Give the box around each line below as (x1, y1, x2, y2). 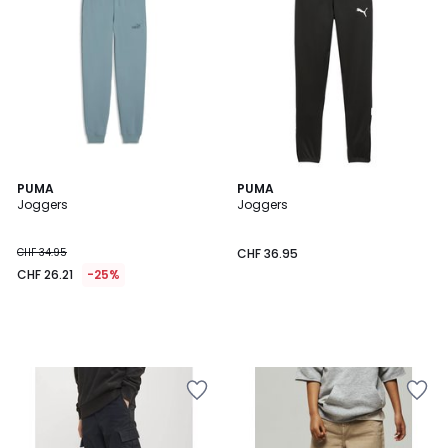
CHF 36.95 (237, 244, 298, 262)
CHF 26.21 (17, 265, 73, 283)
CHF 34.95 (17, 244, 67, 260)
